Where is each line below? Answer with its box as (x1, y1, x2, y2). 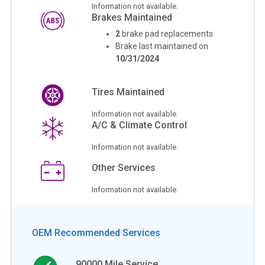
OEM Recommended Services (32, 227, 160, 238)
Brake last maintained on (115, 41, 209, 51)
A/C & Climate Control (92, 119, 188, 131)
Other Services (92, 161, 156, 173)
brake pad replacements (122, 28, 214, 38)
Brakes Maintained (92, 11, 173, 23)
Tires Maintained (92, 86, 165, 98)
